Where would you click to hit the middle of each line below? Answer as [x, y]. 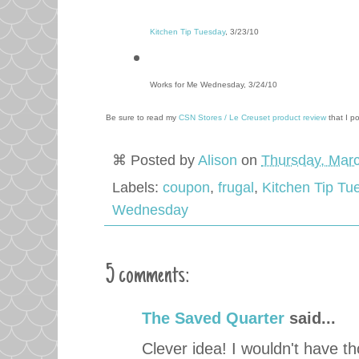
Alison [218, 161]
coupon [186, 187]
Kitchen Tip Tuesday [188, 32]
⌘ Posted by [155, 161]
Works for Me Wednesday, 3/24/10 [214, 84]
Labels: [137, 187]
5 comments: [147, 276]
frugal [236, 187]
